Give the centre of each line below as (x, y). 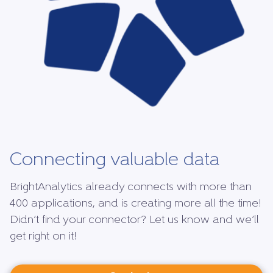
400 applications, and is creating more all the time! (136, 204)
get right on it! (43, 237)
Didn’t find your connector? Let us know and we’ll (134, 221)
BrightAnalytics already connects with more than (131, 188)
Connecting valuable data (115, 161)
